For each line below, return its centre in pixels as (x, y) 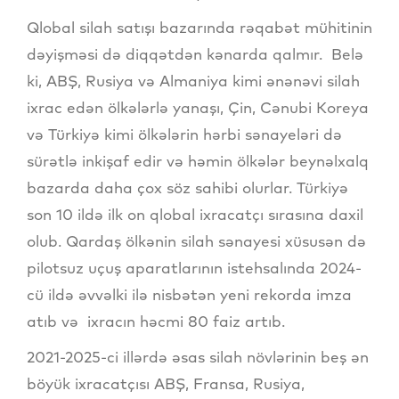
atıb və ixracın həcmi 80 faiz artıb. (156, 322)
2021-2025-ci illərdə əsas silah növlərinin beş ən (198, 357)
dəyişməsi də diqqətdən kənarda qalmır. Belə (195, 54)
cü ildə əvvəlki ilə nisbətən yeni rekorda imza (189, 295)
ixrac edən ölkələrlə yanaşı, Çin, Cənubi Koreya (198, 108)
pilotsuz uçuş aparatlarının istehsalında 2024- (194, 268)
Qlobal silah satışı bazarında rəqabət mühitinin (199, 28)
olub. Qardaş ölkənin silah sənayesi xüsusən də (196, 241)
